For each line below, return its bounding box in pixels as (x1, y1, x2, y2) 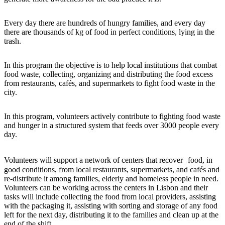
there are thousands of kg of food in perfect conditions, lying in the (4, 28, 214, 37)
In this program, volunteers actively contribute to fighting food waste (4, 112, 220, 121)
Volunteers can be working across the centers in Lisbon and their (4, 183, 208, 192)
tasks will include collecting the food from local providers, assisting (4, 192, 216, 201)
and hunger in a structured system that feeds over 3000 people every (4, 121, 219, 130)
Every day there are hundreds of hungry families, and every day (4, 19, 205, 28)
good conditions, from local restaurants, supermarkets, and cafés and (4, 165, 219, 174)
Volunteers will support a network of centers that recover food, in (4, 156, 212, 165)
